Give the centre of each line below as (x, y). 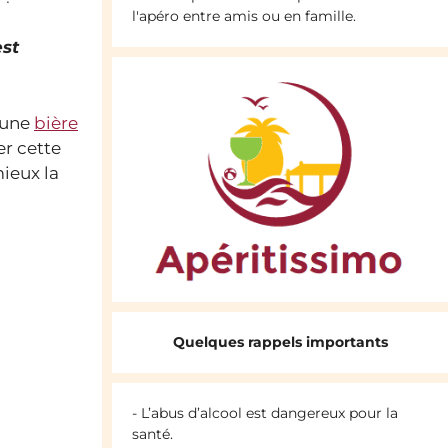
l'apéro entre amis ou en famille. (244, 16)
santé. (152, 434)
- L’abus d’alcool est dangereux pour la (265, 413)
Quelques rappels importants (280, 342)
